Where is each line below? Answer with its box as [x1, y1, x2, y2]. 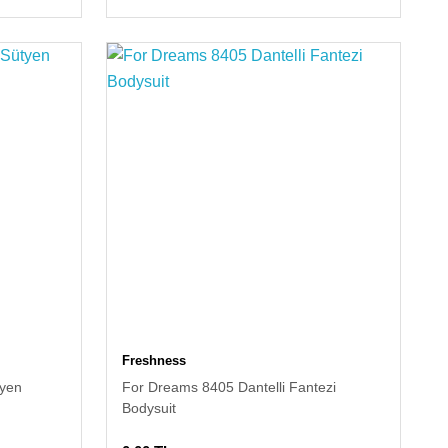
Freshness [122, 352, 187, 368]
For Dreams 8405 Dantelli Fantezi [122, 378, 337, 395]
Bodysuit [122, 399, 177, 416]
